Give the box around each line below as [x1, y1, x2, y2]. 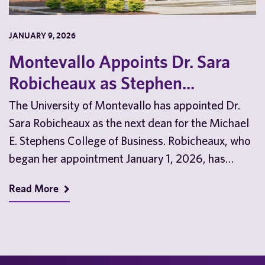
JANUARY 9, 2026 [9, 31, 76, 40]
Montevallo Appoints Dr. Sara [9, 51, 230, 72]
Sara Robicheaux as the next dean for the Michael [9, 116, 249, 130]
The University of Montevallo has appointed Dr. [9, 98, 240, 112]
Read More [9, 182, 61, 195]
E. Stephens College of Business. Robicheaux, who [9, 134, 251, 147]
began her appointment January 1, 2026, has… [9, 151, 234, 165]
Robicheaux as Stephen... [9, 72, 195, 93]
